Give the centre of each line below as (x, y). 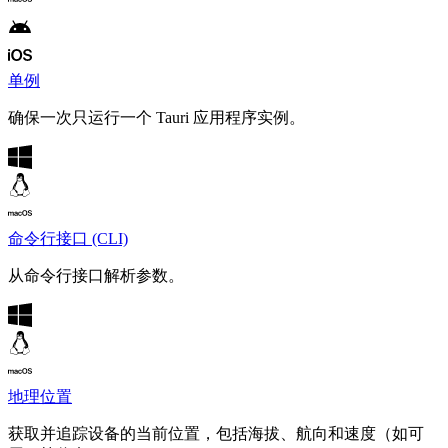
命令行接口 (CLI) (68, 239)
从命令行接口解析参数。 (96, 276)
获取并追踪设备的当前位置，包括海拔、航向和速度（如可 (216, 434)
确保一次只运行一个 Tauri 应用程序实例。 (156, 118)
